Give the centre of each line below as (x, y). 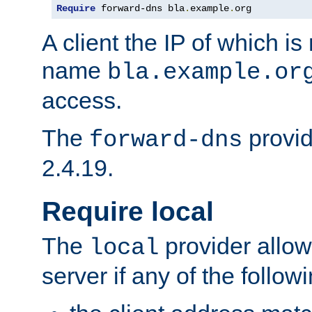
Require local (128, 212)
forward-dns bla (140, 9)
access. (82, 101)
